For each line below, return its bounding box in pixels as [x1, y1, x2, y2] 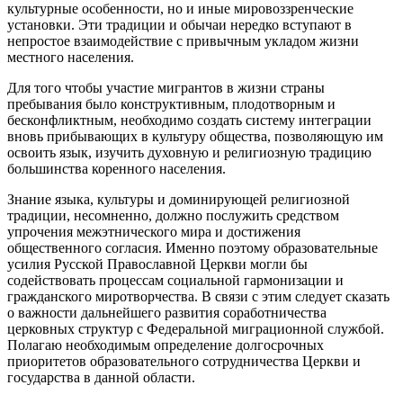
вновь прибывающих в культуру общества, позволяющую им [7, 128, 383, 144]
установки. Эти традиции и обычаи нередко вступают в [7, 16, 352, 32]
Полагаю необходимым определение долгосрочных [7, 336, 324, 353]
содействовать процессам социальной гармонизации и [7, 272, 344, 288]
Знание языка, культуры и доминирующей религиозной [7, 191, 350, 207]
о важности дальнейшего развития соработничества [7, 304, 327, 320]
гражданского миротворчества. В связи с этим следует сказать [7, 288, 390, 304]
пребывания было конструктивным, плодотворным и [7, 95, 336, 112]
